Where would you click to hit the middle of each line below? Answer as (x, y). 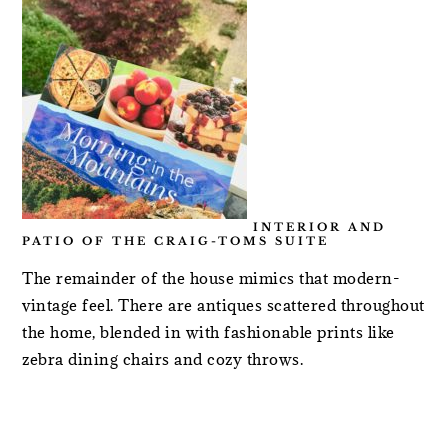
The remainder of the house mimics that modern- (211, 278)
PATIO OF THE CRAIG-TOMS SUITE (176, 241)
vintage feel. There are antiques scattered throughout (223, 305)
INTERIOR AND (317, 227)
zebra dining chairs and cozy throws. (163, 359)
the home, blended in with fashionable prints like (208, 332)
